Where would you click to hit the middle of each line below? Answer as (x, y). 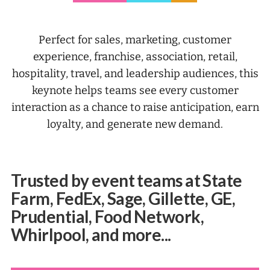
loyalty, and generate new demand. (135, 124)
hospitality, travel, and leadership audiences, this (135, 74)
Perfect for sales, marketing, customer (135, 40)
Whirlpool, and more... (91, 234)
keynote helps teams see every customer (135, 90)
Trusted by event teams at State (127, 180)
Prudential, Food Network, (108, 216)
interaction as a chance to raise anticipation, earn (135, 107)
